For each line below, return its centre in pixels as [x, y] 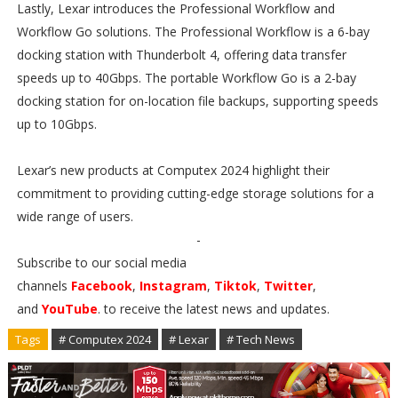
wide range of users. [75, 217]
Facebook [101, 286]
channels [44, 286]
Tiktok [235, 286]
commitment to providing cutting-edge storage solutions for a [195, 194]
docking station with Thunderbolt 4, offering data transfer [181, 55]
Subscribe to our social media [101, 263]
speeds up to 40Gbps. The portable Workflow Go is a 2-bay [186, 78]
